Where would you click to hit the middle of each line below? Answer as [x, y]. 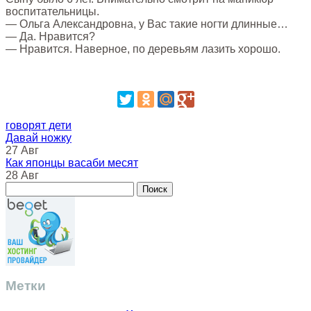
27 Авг [22, 150]
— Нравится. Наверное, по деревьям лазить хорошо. [143, 49]
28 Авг [22, 175]
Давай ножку [39, 137]
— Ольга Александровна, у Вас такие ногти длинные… [147, 24]
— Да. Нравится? [50, 36]
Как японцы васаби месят [72, 162]
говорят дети [39, 125]
